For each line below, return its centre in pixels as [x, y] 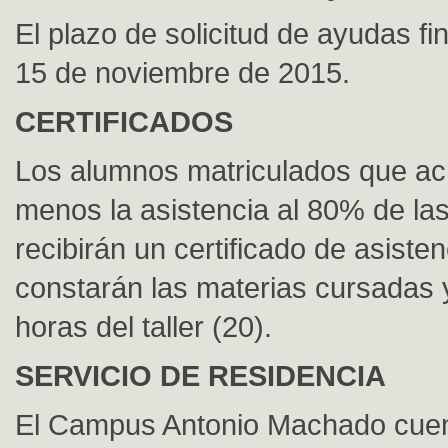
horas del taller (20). [143, 326]
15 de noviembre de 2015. [182, 72]
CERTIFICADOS [124, 121]
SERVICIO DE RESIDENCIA [200, 375]
